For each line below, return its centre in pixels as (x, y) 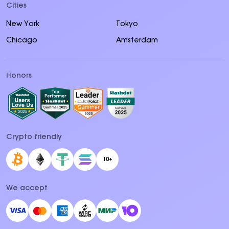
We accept (27, 188)
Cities (16, 6)
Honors (19, 76)
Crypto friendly (34, 137)
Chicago (22, 41)
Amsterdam (137, 41)
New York (23, 24)
